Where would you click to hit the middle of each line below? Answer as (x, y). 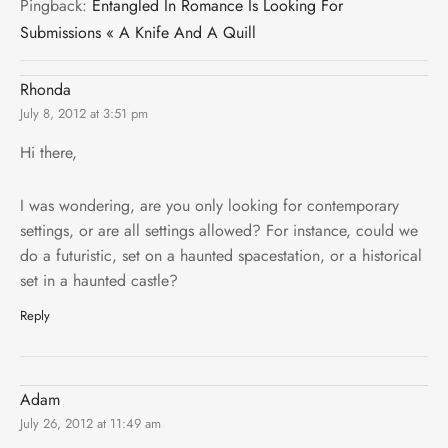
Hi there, (48, 152)
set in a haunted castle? (99, 280)
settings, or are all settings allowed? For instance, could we (219, 230)
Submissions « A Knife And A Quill (138, 32)
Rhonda (45, 89)
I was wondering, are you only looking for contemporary (209, 205)
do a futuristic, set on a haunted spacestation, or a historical (221, 255)
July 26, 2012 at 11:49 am (90, 423)
